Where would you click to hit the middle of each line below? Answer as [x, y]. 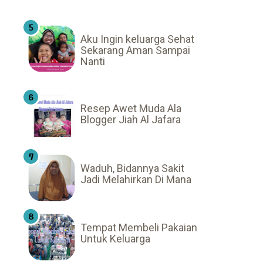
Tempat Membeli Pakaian [139, 228]
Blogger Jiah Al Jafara [131, 120]
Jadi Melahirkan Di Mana [136, 179]
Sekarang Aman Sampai [135, 50]
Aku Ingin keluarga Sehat [137, 39]
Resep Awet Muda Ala [131, 109]
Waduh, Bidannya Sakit [132, 168]
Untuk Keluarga [115, 239]
